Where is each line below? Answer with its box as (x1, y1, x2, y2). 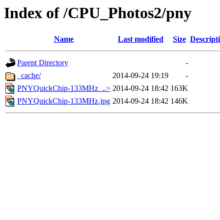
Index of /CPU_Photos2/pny (4, 4, 192, 22)
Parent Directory (17, 58, 68, 67)
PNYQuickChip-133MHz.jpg (17, 97, 110, 106)
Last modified (117, 35, 164, 44)
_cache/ (17, 71, 41, 80)
